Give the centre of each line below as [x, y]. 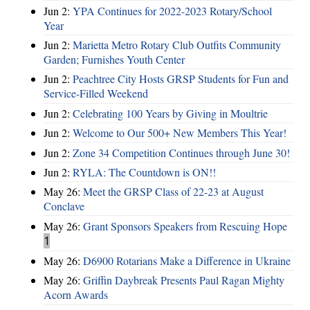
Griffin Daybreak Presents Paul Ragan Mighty [184, 280]
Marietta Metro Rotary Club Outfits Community [177, 45]
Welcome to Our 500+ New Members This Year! [180, 133]
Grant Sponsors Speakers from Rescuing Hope [185, 226]
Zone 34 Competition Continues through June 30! [181, 152]
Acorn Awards [76, 295]
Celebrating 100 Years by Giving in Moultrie [170, 113]
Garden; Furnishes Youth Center [114, 59]
